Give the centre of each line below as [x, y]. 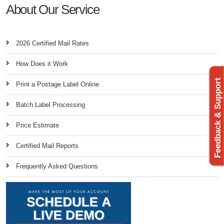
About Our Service [53, 10]
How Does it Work [42, 64]
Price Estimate [37, 125]
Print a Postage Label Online [57, 84]
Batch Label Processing [50, 105]
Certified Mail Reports [47, 146]
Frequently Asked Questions [57, 166]
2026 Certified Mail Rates [52, 43]
